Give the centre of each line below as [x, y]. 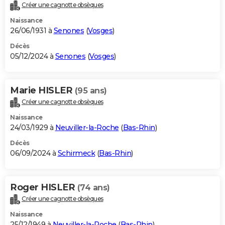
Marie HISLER [42, 91]
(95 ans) [91, 91]
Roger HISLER [44, 188]
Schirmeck [76, 153]
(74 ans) [93, 188]
